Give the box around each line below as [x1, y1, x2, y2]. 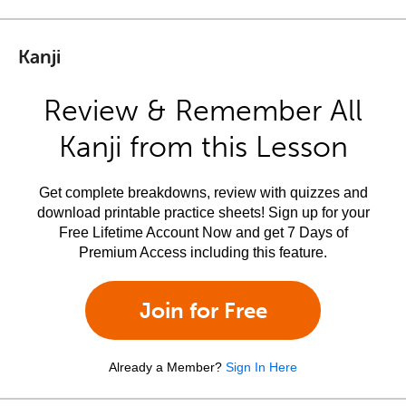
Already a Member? [109, 360, 222, 374]
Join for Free [139, 297, 267, 324]
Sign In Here [226, 360, 297, 374]
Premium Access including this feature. [79, 245, 327, 260]
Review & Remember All [43, 93, 362, 128]
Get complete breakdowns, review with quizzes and [38, 185, 368, 200]
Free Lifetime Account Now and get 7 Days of [58, 225, 348, 240]
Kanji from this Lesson [58, 130, 348, 164]
